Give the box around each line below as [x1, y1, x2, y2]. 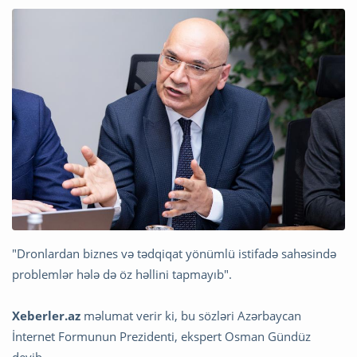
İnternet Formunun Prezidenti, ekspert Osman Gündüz [12, 328, 311, 345]
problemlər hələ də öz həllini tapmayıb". [12, 266, 232, 283]
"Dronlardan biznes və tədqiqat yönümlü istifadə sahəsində [12, 245, 336, 262]
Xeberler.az [12, 308, 80, 324]
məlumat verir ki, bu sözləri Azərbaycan [80, 308, 301, 324]
